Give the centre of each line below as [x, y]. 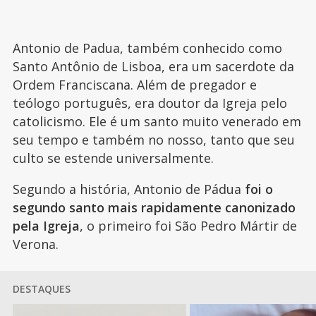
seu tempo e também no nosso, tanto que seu [153, 139]
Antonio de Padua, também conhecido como [147, 48]
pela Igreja [46, 225]
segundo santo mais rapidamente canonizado [154, 207]
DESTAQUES [41, 288]
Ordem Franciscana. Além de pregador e [134, 84]
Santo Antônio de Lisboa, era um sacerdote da [153, 66]
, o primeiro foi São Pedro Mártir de [188, 225]
